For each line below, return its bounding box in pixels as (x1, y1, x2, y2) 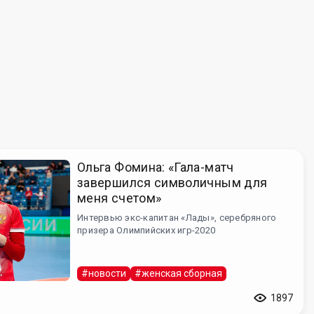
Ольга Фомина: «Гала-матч (77, 160, 234, 175)
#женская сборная (135, 267, 222, 279)
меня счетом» (77, 191, 162, 206)
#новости (81, 267, 126, 279)
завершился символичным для (77, 175, 268, 191)
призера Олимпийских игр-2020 (77, 225, 216, 236)
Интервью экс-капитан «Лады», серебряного (77, 212, 277, 224)
